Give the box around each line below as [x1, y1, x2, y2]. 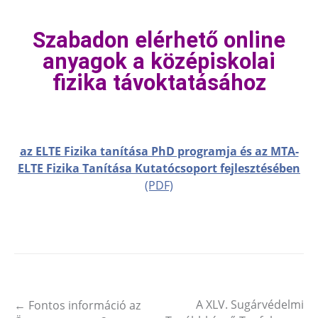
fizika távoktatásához [52, 70, 266, 95]
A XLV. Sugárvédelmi [196, 296, 304, 312]
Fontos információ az [26, 297, 141, 313]
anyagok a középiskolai [43, 48, 275, 74]
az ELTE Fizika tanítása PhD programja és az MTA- [19, 143, 299, 159]
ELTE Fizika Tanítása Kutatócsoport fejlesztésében [18, 160, 300, 176]
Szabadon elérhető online [33, 27, 285, 53]
